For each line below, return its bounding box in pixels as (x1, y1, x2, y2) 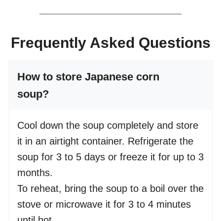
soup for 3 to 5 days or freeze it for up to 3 (17, 151, 204, 163)
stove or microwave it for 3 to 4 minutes (17, 199, 191, 210)
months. (17, 167, 53, 179)
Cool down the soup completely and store (17, 120, 198, 131)
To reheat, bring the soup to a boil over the (17, 183, 204, 194)
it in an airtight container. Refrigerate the (17, 136, 193, 147)
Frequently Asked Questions (10, 35, 211, 51)
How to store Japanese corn (17, 71, 159, 83)
